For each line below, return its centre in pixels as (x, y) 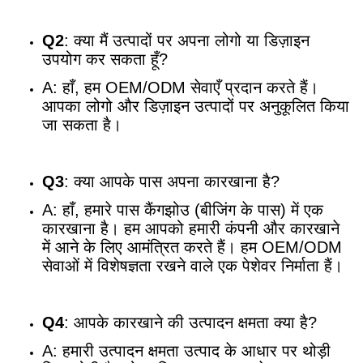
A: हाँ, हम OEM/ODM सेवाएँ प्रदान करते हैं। (180, 88)
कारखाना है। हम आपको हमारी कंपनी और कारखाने (191, 229)
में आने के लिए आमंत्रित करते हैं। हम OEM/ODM (192, 248)
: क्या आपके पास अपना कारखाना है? (172, 182)
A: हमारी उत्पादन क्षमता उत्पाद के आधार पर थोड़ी (186, 351)
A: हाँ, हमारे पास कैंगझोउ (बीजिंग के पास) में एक (183, 210)
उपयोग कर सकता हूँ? (105, 60)
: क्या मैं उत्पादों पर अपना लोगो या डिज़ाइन (187, 41)
